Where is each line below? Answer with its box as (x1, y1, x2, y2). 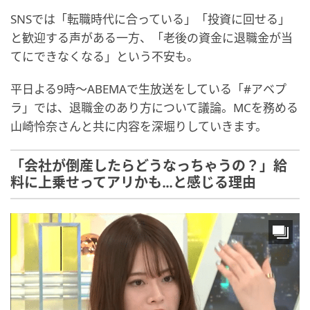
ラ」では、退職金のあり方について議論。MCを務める (10, 100, 298, 116)
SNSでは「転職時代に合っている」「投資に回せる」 (10, 11, 290, 27)
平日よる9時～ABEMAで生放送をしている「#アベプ (10, 81, 286, 97)
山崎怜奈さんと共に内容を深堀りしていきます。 (10, 118, 267, 134)
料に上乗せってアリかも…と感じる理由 (10, 174, 256, 191)
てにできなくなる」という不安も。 (10, 48, 199, 64)
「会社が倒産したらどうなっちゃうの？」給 (10, 158, 287, 174)
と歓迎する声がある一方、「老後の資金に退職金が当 (10, 30, 293, 46)
